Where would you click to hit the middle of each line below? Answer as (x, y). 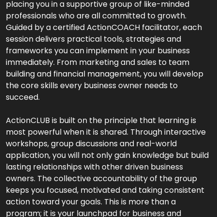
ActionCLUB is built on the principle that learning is (101, 120)
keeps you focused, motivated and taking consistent (105, 190)
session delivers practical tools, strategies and (93, 39)
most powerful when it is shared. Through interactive (106, 132)
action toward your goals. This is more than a (91, 202)
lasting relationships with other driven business (94, 167)
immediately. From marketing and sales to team (98, 62)
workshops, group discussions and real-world (91, 144)
